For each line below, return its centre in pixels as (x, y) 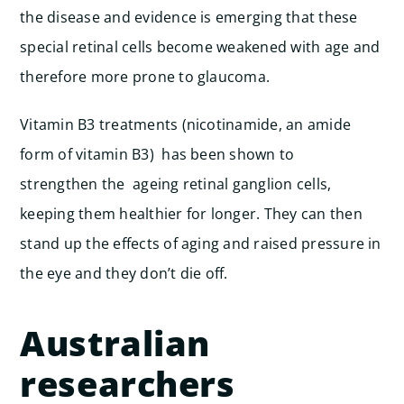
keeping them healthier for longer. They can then (191, 214)
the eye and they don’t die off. (124, 273)
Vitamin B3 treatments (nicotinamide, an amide (186, 124)
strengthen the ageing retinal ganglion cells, (176, 184)
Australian (115, 343)
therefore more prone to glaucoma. (145, 77)
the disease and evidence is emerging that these (189, 17)
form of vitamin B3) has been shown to (157, 154)
